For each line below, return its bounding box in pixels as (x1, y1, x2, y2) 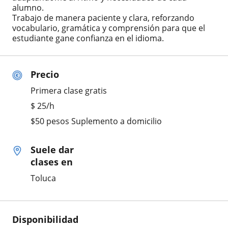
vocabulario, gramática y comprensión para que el (12, 22, 205, 34)
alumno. (12, 2, 44, 13)
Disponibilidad (12, 213, 78, 225)
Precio (31, 68, 59, 80)
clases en (31, 155, 73, 168)
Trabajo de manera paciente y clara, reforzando (12, 12, 194, 23)
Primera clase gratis (31, 84, 107, 96)
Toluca (31, 172, 56, 184)
